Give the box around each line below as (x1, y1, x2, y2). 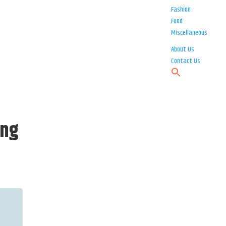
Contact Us (171, 55, 201, 67)
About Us (171, 44, 195, 55)
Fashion (171, 4, 191, 16)
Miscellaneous (171, 27, 208, 39)
